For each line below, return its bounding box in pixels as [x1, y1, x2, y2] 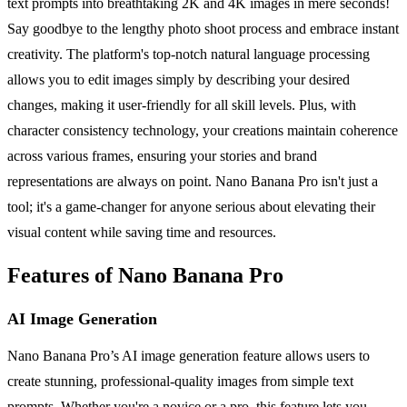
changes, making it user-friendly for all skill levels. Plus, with [7, 96, 356, 113]
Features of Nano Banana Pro [7, 263, 283, 287]
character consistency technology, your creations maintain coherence [7, 122, 398, 138]
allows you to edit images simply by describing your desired [7, 71, 350, 87]
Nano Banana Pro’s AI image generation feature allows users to [7, 347, 370, 363]
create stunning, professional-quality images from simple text [7, 372, 353, 389]
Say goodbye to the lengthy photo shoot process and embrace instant [7, 20, 399, 36]
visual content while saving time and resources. [7, 223, 276, 240]
